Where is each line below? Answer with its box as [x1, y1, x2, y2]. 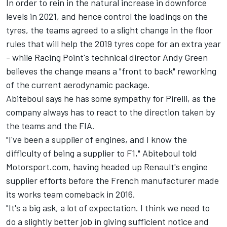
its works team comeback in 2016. [6, 188, 135, 200]
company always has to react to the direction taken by [6, 106, 215, 118]
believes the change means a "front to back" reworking [6, 65, 216, 77]
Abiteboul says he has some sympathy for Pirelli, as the [6, 92, 216, 104]
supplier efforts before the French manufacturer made [6, 174, 219, 186]
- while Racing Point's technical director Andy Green [6, 51, 208, 63]
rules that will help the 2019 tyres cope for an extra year [6, 37, 221, 49]
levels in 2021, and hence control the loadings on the [6, 10, 208, 22]
